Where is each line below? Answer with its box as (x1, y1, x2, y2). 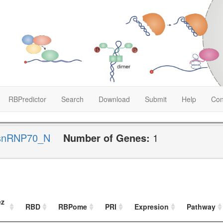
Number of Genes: (63, 130, 153, 145)
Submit (145, 94, 167, 104)
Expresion (134, 202, 169, 212)
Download (99, 94, 130, 104)
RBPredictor (8, 94, 46, 104)
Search (61, 94, 84, 104)
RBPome (58, 202, 87, 212)
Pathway (187, 202, 216, 212)
